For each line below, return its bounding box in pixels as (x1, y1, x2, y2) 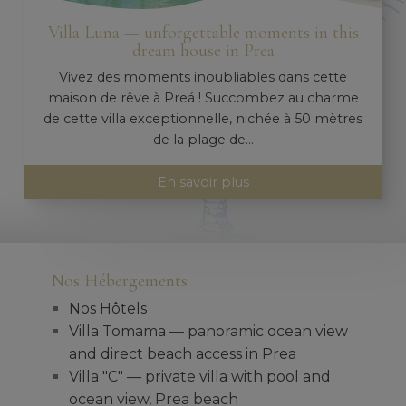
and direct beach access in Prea (69, 345, 296, 363)
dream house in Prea (131, 38, 275, 62)
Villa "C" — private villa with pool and (69, 368, 331, 386)
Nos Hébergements (51, 269, 188, 293)
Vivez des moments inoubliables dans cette (59, 68, 347, 85)
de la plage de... (152, 130, 254, 148)
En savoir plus (157, 174, 249, 191)
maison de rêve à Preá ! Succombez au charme (47, 89, 359, 106)
